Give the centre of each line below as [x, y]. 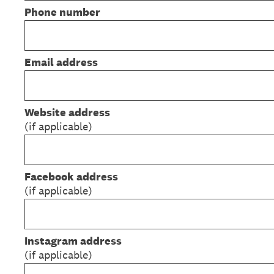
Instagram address [73, 241]
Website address [67, 112]
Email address [61, 62]
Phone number [62, 12]
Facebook [49, 176]
